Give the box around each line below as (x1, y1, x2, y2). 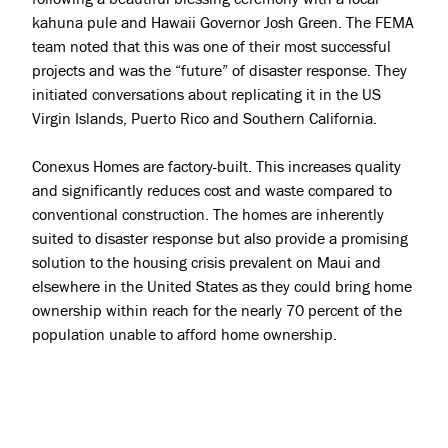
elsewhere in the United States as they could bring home (32, 276, 412, 296)
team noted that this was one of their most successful (32, 36, 391, 56)
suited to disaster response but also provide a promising (32, 228, 408, 248)
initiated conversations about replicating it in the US (32, 84, 381, 104)
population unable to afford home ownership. (32, 324, 337, 344)
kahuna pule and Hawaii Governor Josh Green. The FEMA (32, 12, 414, 32)
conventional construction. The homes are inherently (32, 204, 384, 224)
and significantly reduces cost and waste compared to (32, 180, 392, 200)
